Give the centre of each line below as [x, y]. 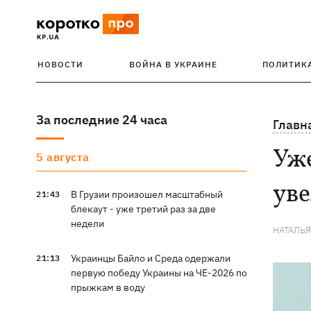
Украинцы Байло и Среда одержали [150, 258]
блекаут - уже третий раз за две [143, 209]
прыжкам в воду [108, 287]
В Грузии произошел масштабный [146, 194]
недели [87, 224]
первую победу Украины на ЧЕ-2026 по [159, 273]
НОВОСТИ [60, 64]
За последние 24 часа [102, 120]
